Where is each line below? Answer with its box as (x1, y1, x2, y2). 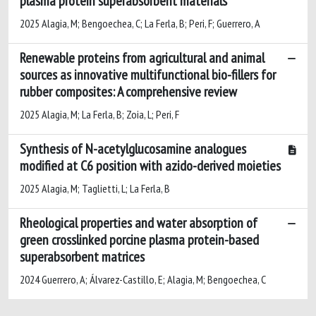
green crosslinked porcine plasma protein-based (20, 230, 259, 249)
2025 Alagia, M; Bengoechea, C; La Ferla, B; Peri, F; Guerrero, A (20, 16, 260, 30)
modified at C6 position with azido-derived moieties (20, 156, 281, 175)
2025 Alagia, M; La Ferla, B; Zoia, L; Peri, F (20, 107, 179, 121)
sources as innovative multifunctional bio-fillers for (20, 65, 276, 84)
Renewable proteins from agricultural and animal (20, 48, 265, 67)
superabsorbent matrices (20, 247, 145, 266)
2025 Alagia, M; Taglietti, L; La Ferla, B (20, 181, 170, 195)
